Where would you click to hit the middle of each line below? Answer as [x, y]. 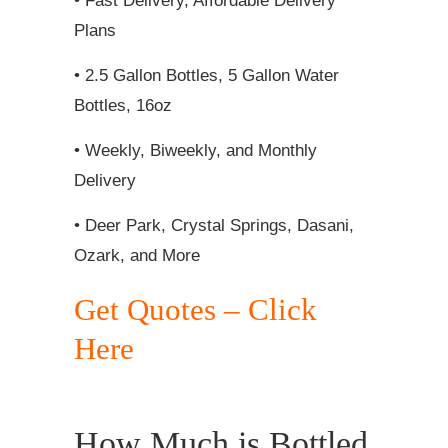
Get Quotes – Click [195, 309]
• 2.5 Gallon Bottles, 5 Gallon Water [206, 75]
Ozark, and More [137, 255]
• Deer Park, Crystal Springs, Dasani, [214, 225]
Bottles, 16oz [123, 105]
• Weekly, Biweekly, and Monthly [195, 150]
